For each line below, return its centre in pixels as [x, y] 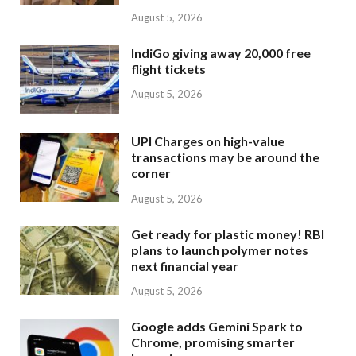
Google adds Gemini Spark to [217, 327]
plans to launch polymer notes [220, 250]
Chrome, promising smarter [213, 342]
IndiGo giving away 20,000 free [221, 52]
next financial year [185, 265]
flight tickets [168, 68]
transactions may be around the [225, 157]
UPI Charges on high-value [208, 141]
